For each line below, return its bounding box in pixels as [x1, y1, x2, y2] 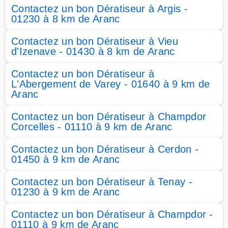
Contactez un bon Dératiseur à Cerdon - [11, 144, 199, 155]
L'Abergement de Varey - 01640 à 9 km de [11, 78, 210, 90]
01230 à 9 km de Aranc [11, 186, 120, 197]
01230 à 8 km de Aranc [11, 13, 120, 24]
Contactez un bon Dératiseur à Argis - [11, 3, 188, 14]
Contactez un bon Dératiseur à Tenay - [11, 176, 192, 187]
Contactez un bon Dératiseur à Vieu [11, 36, 178, 47]
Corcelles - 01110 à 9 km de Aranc [11, 121, 173, 132]
